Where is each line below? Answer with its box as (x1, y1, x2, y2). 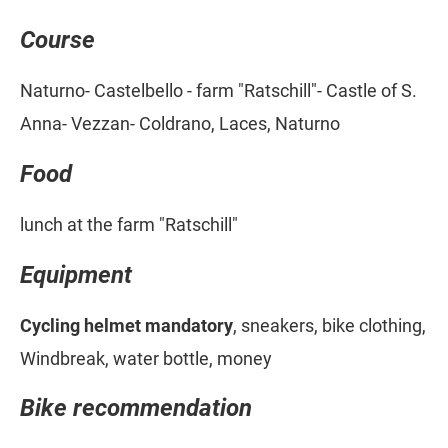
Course (20, 26, 95, 55)
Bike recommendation (20, 394, 252, 423)
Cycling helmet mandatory (20, 314, 233, 336)
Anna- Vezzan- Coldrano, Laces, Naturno (20, 112, 340, 134)
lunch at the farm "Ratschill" (20, 213, 238, 235)
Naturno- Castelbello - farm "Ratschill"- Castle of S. (20, 79, 417, 101)
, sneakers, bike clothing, (233, 314, 426, 336)
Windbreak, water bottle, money (20, 347, 272, 369)
